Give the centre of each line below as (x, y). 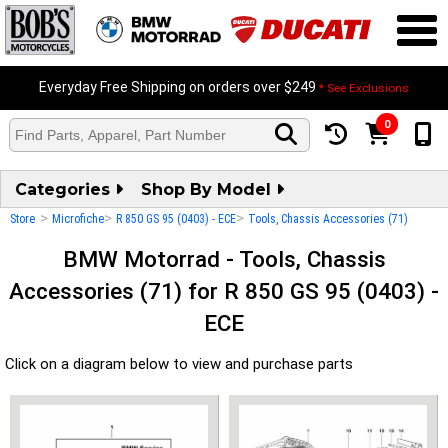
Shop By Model (208, 189)
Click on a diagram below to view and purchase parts (179, 364)
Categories (65, 189)
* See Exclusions (364, 88)
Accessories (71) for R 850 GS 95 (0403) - (224, 291)
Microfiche (78, 219)
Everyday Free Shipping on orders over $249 (179, 87)
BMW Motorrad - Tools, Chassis (224, 259)
